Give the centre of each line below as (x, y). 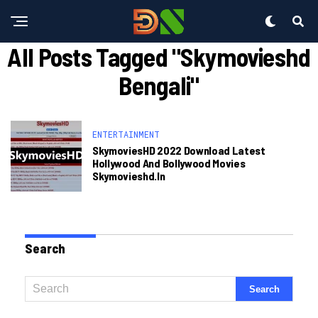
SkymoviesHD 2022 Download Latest (179, 150)
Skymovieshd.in (129, 176)
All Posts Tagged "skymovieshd (159, 56)
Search (45, 248)
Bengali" (159, 85)
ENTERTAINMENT (126, 134)
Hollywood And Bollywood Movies (169, 163)
